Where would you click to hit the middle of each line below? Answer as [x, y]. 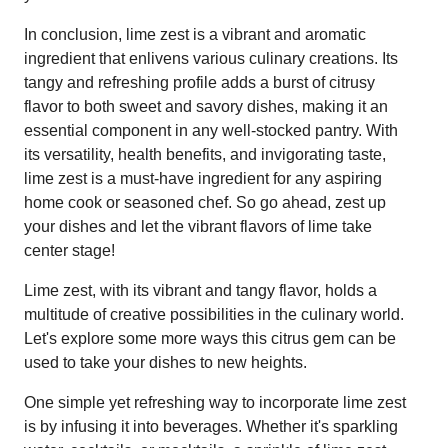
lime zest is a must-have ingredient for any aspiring [203, 178]
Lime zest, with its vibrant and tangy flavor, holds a [200, 290]
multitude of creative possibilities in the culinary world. [214, 314]
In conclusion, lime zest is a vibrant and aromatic [195, 34]
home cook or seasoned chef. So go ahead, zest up [205, 202]
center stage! [69, 250]
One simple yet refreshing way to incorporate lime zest [215, 402]
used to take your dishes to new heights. [165, 362]
